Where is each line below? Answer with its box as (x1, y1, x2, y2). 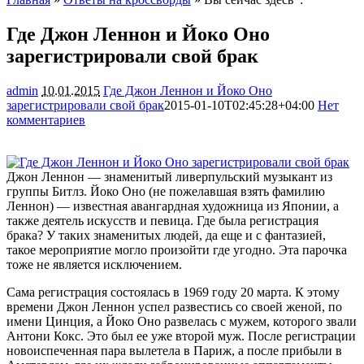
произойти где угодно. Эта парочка (150, 242, 347, 257)
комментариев (6, 112, 85, 127)
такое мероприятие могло (6, 242, 150, 257)
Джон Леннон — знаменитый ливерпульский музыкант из (6, 169, 332, 184)
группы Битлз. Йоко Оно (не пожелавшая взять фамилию (6, 184, 325, 198)
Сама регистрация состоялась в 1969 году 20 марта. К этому (6, 284, 340, 299)
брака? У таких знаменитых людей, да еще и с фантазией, (6, 227, 326, 242)
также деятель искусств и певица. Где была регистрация (6, 213, 318, 227)
